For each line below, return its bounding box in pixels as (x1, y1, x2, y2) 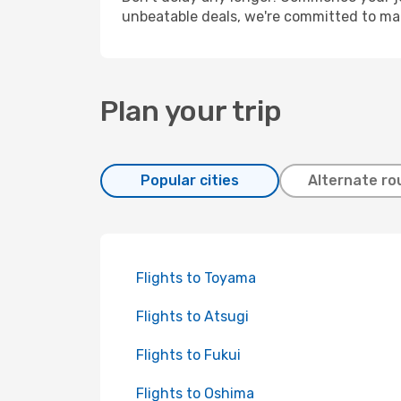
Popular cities (141, 172, 239, 189)
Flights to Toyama (136, 269, 256, 286)
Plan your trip (100, 94, 282, 128)
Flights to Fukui (136, 346, 241, 363)
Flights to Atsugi (136, 308, 249, 325)
